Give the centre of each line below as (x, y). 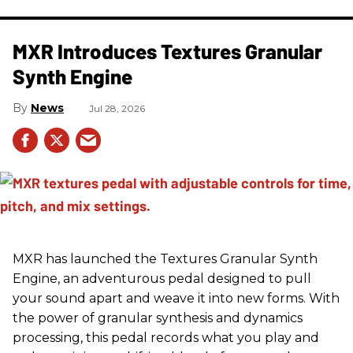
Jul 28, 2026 (117, 109)
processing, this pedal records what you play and (166, 338)
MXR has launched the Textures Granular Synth (165, 259)
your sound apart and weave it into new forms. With (176, 299)
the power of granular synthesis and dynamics (158, 318)
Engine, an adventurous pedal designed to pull (162, 279)
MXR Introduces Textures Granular (167, 51)
